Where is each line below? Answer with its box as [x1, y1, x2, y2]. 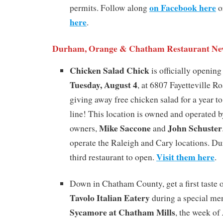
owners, [70, 122, 99, 134]
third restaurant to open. [70, 151, 156, 163]
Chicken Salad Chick [70, 63, 149, 77]
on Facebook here [149, 1, 216, 14]
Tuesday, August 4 [70, 78, 137, 91]
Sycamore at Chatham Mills [70, 205, 175, 219]
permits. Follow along [70, 2, 149, 14]
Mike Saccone [99, 121, 151, 134]
